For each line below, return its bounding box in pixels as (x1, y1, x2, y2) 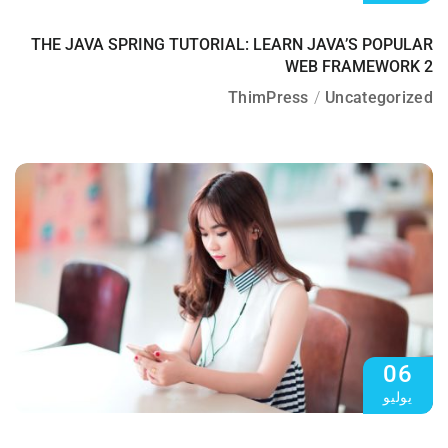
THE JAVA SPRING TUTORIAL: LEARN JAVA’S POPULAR (31, 34, 433, 54)
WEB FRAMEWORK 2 (285, 56, 433, 76)
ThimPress (228, 87, 309, 107)
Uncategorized (325, 87, 433, 107)
